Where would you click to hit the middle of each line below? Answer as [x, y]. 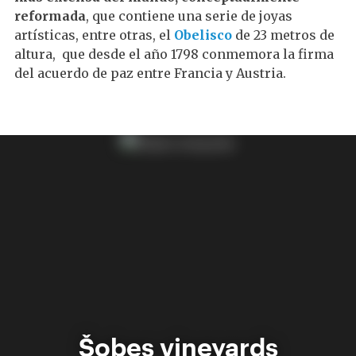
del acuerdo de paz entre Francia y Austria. [150, 73]
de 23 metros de [283, 35]
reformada [50, 16]
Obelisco [203, 35]
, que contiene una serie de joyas [189, 16]
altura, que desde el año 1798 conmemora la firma [174, 54]
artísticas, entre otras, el [94, 35]
